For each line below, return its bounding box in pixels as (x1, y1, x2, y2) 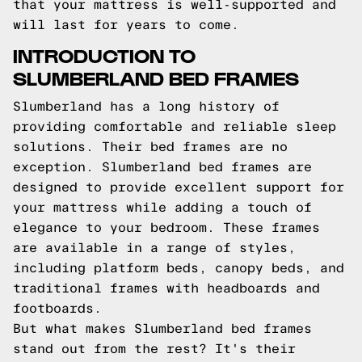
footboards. (13, 301, 102, 315)
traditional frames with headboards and (13, 281, 320, 295)
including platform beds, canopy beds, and (13, 261, 344, 275)
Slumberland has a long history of (13, 99, 280, 113)
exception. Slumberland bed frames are (13, 160, 312, 174)
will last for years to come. (13, 18, 239, 32)
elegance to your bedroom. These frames (13, 221, 320, 234)
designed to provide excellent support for (13, 180, 344, 194)
